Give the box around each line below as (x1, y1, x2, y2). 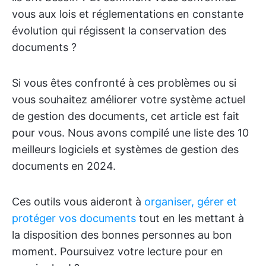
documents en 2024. (12, 160, 116, 172)
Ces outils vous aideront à (12, 195, 144, 208)
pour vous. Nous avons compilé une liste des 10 (12, 126, 249, 139)
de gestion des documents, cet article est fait (12, 110, 239, 122)
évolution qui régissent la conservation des (12, 24, 226, 37)
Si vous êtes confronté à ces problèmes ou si (12, 77, 236, 89)
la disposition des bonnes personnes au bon (12, 229, 232, 241)
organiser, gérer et (144, 195, 237, 208)
